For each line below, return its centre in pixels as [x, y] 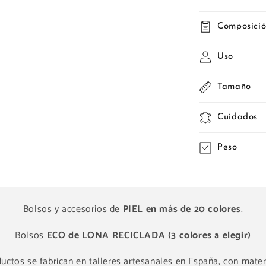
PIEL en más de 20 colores [182, 210]
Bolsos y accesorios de [73, 210]
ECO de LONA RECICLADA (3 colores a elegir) [149, 236]
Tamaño [234, 87]
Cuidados [237, 118]
